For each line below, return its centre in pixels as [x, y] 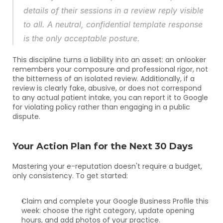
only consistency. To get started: [70, 176]
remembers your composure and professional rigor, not [110, 69]
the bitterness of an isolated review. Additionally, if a [104, 79]
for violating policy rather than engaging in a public [101, 107]
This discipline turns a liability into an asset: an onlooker [109, 60]
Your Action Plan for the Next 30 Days [103, 146]
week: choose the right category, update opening [108, 211]
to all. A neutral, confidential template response [113, 24]
